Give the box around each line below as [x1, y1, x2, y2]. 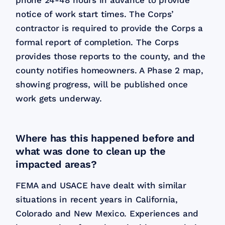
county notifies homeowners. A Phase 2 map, [16, 65, 203, 76]
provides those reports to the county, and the [16, 51, 205, 62]
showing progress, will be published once [16, 79, 188, 90]
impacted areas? [16, 158, 97, 171]
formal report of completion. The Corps [16, 37, 179, 48]
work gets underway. [16, 93, 102, 104]
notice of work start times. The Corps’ [16, 9, 174, 20]
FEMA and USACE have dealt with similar [16, 180, 186, 191]
